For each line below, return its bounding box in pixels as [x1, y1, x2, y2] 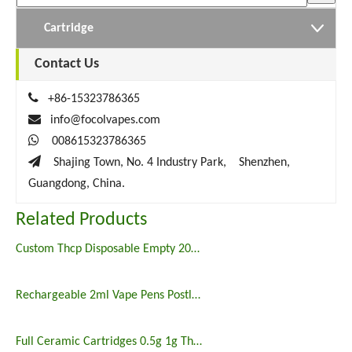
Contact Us [35, 57, 99, 71]
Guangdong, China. [28, 178, 125, 190]
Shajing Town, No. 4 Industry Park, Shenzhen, [53, 156, 290, 169]
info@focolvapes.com [50, 114, 160, 126]
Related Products [16, 211, 147, 229]
